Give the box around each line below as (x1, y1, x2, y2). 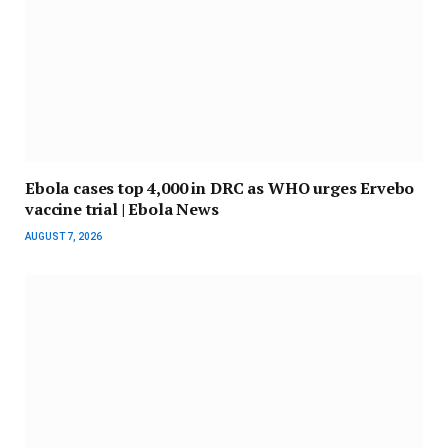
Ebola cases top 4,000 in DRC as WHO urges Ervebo (25, 177, 415, 200)
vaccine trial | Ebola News (25, 198, 219, 221)
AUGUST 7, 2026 (25, 231, 102, 243)
